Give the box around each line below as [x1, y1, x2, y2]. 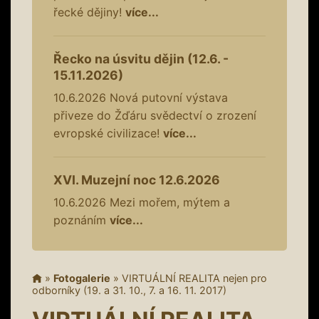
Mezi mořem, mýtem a [106, 194, 230, 209]
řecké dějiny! [53, 4, 125, 19]
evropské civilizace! [53, 125, 163, 140]
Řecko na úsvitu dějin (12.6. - [53, 51, 229, 66]
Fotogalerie [53, 271, 110, 284]
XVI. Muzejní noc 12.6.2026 [53, 172, 220, 187]
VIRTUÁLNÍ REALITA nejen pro [122, 271, 267, 284]
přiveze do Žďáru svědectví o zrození [53, 108, 256, 122]
